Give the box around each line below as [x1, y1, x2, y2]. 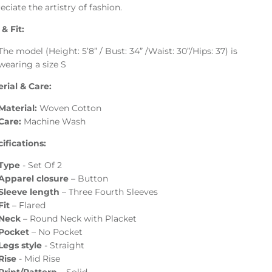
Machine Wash [21, 116, 86, 127]
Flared [19, 200, 46, 211]
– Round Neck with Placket [23, 213, 137, 225]
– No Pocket [32, 226, 83, 238]
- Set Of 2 [22, 160, 63, 171]
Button [78, 173, 109, 185]
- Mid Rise [19, 253, 61, 265]
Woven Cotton [37, 103, 102, 114]
